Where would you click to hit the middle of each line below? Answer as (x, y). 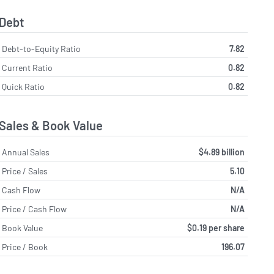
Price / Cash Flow (35, 209)
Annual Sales (26, 152)
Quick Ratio (24, 87)
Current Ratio (28, 68)
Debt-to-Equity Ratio (42, 49)
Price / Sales (25, 171)
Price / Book (25, 246)
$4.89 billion (221, 152)
